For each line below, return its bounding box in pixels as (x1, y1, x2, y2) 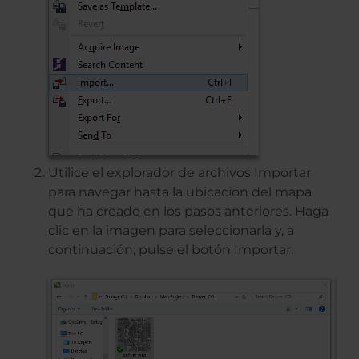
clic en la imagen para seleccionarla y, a (48, 222, 294, 238)
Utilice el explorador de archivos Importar (48, 164, 311, 180)
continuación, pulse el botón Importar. (48, 241, 293, 257)
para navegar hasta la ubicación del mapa (48, 184, 312, 200)
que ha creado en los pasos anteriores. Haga (48, 203, 329, 219)
